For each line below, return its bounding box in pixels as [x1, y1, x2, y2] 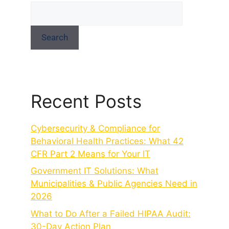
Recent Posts [31, 90, 142, 112]
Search [41, 32, 68, 42]
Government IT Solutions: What [31, 166, 158, 176]
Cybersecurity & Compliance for [31, 123, 160, 133]
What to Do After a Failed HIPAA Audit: [31, 208, 191, 219]
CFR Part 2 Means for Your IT [31, 148, 150, 159]
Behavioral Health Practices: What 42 [31, 135, 184, 146]
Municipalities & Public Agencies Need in [31, 178, 197, 189]
